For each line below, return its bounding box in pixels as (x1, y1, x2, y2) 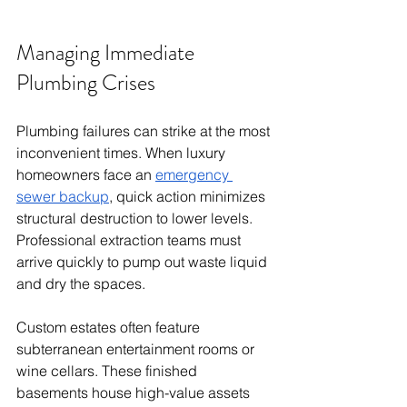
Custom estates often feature (16, 317, 203, 336)
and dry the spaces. (16, 273, 145, 293)
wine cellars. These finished (16, 361, 201, 380)
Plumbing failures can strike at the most (16, 121, 273, 140)
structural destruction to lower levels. (16, 208, 256, 227)
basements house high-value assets (16, 382, 253, 402)
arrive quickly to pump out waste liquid (16, 252, 271, 271)
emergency (155, 164, 233, 184)
